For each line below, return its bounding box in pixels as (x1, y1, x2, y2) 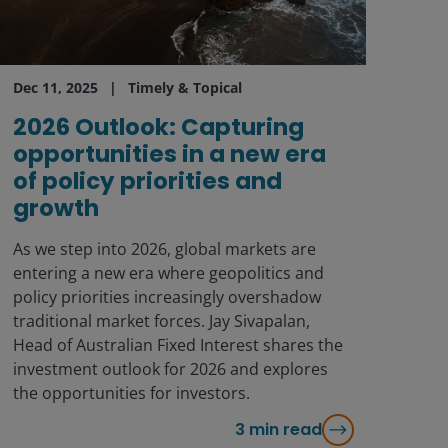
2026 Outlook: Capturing (12, 110, 304, 143)
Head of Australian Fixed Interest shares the (12, 333, 343, 356)
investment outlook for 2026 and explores (12, 357, 328, 380)
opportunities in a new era (12, 137, 326, 170)
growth (12, 191, 99, 224)
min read (248, 417, 322, 441)
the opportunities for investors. (12, 381, 250, 404)
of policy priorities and (12, 164, 282, 197)
